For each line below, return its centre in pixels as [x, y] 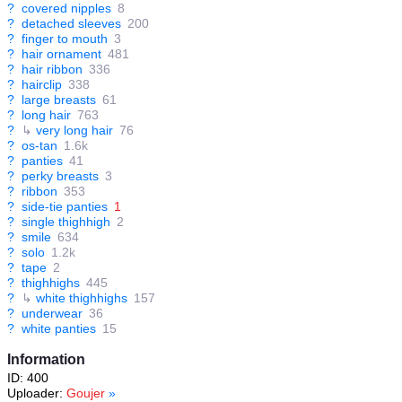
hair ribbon [52, 70]
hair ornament [61, 54]
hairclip [42, 85]
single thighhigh [66, 222]
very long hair [74, 131]
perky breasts [60, 176]
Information [46, 360]
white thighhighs [82, 298]
